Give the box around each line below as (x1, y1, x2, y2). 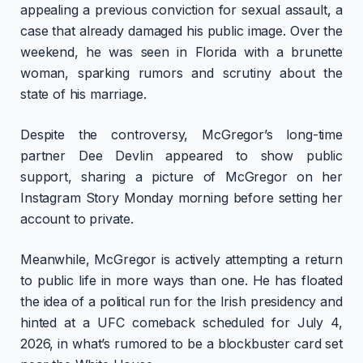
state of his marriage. (20, 86, 147, 103)
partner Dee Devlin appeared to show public (20, 147, 343, 164)
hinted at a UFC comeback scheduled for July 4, (20, 314, 343, 331)
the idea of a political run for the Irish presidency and (20, 293, 343, 310)
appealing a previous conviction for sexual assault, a (20, 2, 343, 19)
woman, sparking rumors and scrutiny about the (20, 65, 343, 82)
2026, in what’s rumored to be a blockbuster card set (20, 335, 343, 352)
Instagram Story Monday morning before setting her (20, 190, 343, 207)
